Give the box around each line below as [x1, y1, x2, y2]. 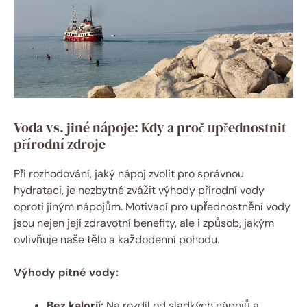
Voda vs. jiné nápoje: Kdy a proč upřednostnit [14, 118, 286, 138]
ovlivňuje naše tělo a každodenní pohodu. [14, 232, 219, 247]
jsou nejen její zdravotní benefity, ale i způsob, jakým [14, 216, 274, 231]
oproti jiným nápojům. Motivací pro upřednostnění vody [14, 199, 291, 214]
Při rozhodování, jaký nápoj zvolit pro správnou [14, 167, 244, 182]
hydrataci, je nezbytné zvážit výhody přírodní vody [14, 183, 265, 198]
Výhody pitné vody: [14, 265, 119, 280]
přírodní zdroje [14, 134, 106, 154]
